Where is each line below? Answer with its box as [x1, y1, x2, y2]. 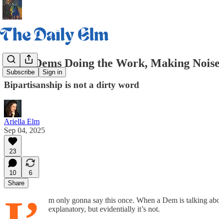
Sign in [43, 68, 62, 76]
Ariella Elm [4, 117, 40, 126]
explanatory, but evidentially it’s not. [48, 204, 160, 213]
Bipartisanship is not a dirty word [4, 79, 139, 90]
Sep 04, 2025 [4, 126, 45, 134]
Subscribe [6, 68, 35, 76]
